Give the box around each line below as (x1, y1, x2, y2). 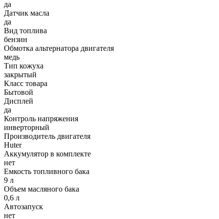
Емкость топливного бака (4, 167, 89, 175)
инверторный (4, 123, 49, 131)
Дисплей (4, 96, 33, 105)
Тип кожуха (4, 61, 44, 70)
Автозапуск (4, 202, 43, 211)
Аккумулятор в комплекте (4, 149, 91, 158)
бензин (4, 35, 27, 44)
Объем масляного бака (4, 184, 79, 193)
